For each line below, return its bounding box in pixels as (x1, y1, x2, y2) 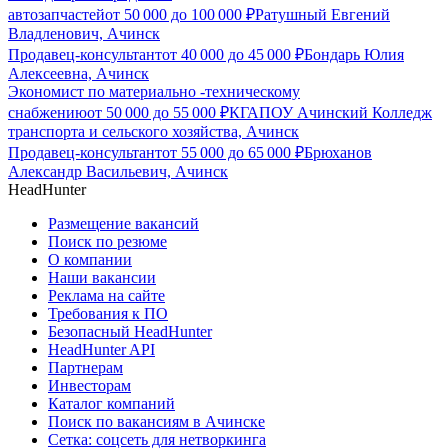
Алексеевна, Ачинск (8, 65, 149, 83)
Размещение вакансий (48, 215, 199, 233)
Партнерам (48, 359, 123, 377)
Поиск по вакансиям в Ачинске (48, 413, 265, 431)
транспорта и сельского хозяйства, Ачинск (8, 123, 299, 141)
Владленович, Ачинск (8, 25, 160, 43)
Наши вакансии (48, 269, 156, 287)
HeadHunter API (48, 341, 155, 359)
